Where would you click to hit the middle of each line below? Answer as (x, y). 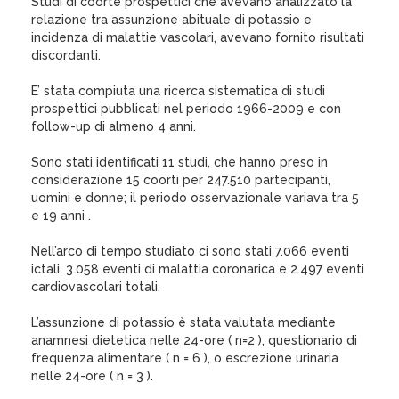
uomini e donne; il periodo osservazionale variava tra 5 (195, 198)
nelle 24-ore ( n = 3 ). (92, 376)
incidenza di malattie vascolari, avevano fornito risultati (198, 37)
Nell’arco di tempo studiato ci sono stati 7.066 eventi (190, 251)
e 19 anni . (61, 216)
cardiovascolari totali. (96, 287)
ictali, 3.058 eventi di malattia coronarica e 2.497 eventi (198, 269)
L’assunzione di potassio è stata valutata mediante (183, 322)
